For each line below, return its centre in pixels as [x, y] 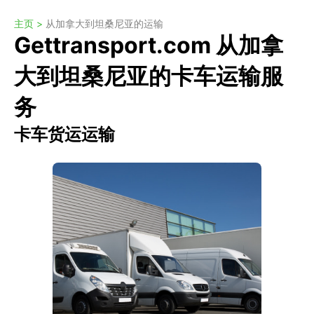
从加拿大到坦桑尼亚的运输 [104, 23]
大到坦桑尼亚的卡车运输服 [149, 76]
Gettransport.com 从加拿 [149, 45]
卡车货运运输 [64, 134]
